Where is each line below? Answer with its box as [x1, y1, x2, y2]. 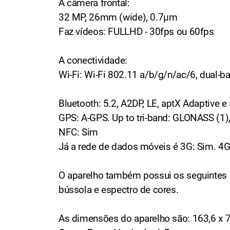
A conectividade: [59, 54, 127, 66]
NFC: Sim [59, 126, 98, 138]
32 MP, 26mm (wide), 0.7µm [59, 11, 178, 23]
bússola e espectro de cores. [59, 183, 179, 196]
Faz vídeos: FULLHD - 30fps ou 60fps [59, 25, 214, 37]
